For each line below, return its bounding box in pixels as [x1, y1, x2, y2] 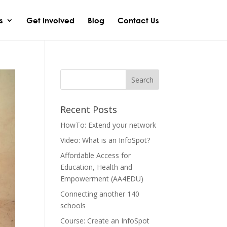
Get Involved [26, 16, 74, 25]
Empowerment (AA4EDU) [60, 174, 144, 183]
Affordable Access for [60, 150, 131, 160]
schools [60, 201, 86, 210]
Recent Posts [60, 103, 118, 116]
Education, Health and [60, 162, 133, 172]
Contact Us [117, 16, 159, 25]
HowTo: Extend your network [60, 120, 157, 130]
